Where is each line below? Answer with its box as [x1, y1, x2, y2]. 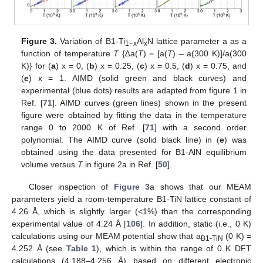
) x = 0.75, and [190, 61, 247, 71]
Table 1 [66, 244, 97, 254]
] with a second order [154, 123, 247, 133]
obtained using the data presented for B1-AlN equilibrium [21, 147, 247, 157]
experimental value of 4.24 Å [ [12, 219, 127, 229]
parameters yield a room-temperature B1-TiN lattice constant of [12, 194, 251, 204]
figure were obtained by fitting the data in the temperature [21, 110, 247, 120]
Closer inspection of [28, 182, 114, 192]
